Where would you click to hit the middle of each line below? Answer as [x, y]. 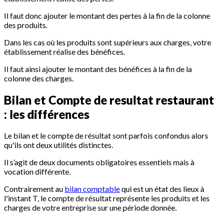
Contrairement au [34, 189]
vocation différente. [37, 172]
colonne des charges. [39, 78]
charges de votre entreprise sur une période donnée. [90, 208]
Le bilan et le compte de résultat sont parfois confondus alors [106, 136]
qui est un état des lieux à [162, 189]
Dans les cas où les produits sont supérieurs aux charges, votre [108, 42]
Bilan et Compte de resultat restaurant [109, 100]
